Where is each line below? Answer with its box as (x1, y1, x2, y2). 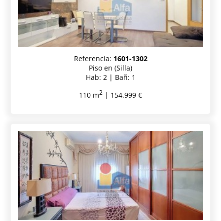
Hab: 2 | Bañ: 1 (85, 73, 136, 82)
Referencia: (74, 54, 113, 64)
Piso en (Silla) (89, 63, 132, 73)
